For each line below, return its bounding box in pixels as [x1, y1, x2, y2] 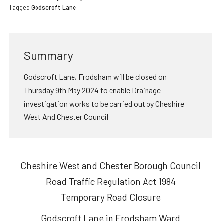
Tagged [8, 3, 31, 11]
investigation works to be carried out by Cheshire [23, 99, 184, 108]
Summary [23, 48, 73, 62]
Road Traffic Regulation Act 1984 [45, 176, 176, 187]
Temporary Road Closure [60, 191, 161, 203]
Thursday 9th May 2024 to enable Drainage [23, 85, 161, 95]
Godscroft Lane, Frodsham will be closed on [23, 72, 167, 81]
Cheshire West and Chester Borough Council [20, 160, 201, 171]
